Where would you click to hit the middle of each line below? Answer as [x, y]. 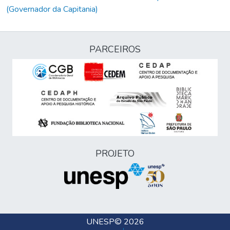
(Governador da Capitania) [52, 9]
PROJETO [115, 154]
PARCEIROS [115, 50]
